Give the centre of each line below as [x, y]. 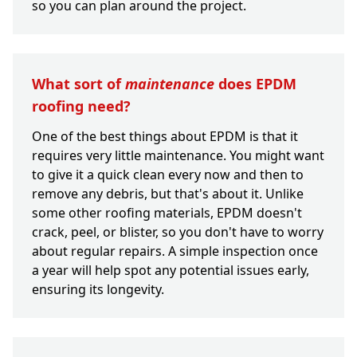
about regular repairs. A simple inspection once [175, 251]
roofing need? [81, 106]
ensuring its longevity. [98, 290]
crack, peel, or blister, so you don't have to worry [178, 232]
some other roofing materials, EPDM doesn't [167, 213]
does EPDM [255, 84]
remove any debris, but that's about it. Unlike [168, 194]
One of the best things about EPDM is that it [165, 137]
